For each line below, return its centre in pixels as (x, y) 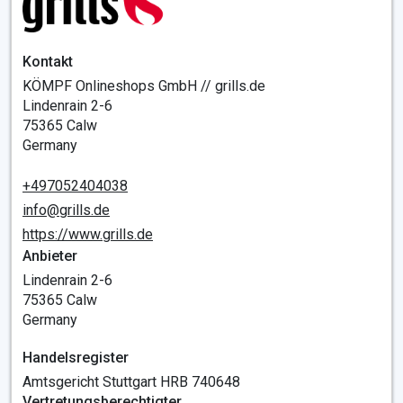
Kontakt (48, 62)
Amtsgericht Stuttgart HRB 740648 (131, 382)
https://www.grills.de (88, 234)
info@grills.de (66, 210)
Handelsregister (76, 358)
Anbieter (50, 256)
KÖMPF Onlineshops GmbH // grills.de (144, 86)
